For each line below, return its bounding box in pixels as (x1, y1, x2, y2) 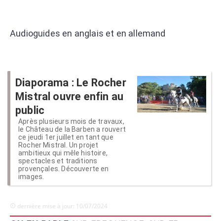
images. (18, 172, 44, 181)
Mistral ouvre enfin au (15, 90, 123, 103)
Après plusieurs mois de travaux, (18, 117, 124, 125)
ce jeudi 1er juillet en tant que (18, 133, 113, 141)
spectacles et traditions (18, 156, 98, 165)
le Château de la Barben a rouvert (18, 125, 126, 133)
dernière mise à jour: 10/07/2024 (16, 201, 108, 210)
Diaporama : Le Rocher (15, 76, 126, 89)
